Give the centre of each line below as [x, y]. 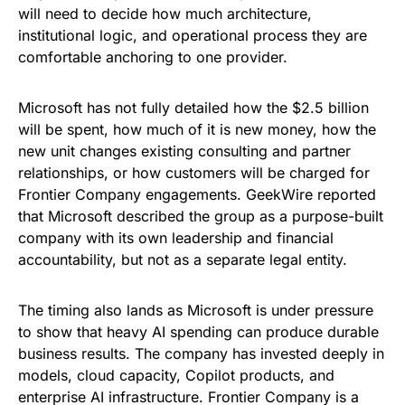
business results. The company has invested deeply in [201, 354]
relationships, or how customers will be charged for [194, 173]
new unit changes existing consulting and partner [184, 151]
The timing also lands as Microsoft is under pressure [196, 311]
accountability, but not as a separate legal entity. [183, 260]
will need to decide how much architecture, [165, 14]
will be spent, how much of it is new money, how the [197, 130]
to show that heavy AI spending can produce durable [198, 332]
